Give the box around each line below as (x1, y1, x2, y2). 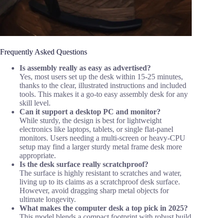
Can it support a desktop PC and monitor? (19, 107, 161, 116)
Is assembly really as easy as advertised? (19, 63, 151, 72)
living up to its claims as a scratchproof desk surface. (19, 177, 180, 186)
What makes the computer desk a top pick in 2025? (19, 203, 188, 212)
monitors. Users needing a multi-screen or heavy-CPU (19, 133, 185, 142)
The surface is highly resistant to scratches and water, (19, 168, 182, 177)
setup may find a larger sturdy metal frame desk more (19, 142, 182, 151)
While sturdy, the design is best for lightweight (19, 116, 162, 125)
